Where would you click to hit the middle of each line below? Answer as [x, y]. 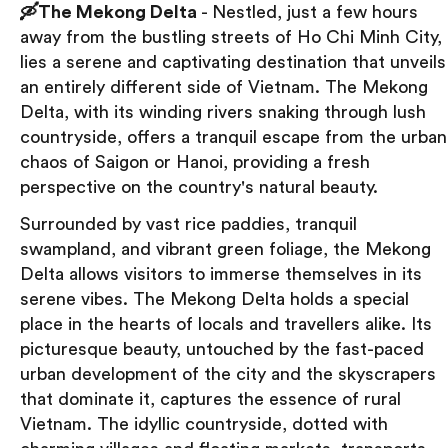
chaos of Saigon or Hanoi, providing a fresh [195, 161]
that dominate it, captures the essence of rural [210, 398]
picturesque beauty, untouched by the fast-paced [222, 348]
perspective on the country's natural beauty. [199, 186]
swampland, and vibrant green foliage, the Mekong [225, 248]
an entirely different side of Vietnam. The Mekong [224, 86]
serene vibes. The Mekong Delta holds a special [214, 298]
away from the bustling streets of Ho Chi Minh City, [231, 36]
